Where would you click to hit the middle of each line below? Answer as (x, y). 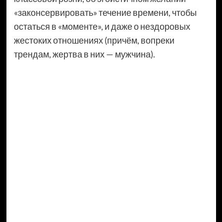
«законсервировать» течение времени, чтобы (105, 13)
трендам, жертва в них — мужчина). (84, 54)
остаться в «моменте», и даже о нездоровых (102, 27)
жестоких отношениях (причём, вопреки (94, 40)
